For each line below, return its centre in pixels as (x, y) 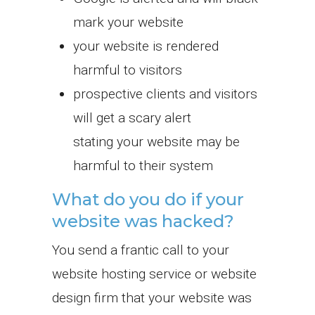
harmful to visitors (128, 70)
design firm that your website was (152, 297)
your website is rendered (146, 46)
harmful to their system (143, 165)
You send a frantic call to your (141, 250)
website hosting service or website (154, 274)
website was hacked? (143, 221)
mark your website (128, 22)
